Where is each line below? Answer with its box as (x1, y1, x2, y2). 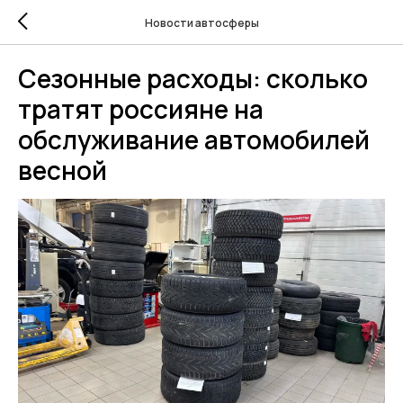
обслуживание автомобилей (18, 122, 370, 157)
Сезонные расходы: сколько (18, 61, 368, 95)
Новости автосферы (144, 14, 259, 31)
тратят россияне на (18, 92, 264, 126)
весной (18, 153, 107, 187)
